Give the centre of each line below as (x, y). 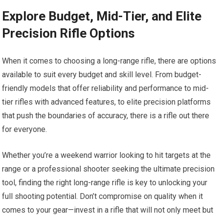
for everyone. (25, 129)
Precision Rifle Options (69, 33)
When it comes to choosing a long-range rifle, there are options (109, 61)
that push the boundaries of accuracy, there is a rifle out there (106, 116)
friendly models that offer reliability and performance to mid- (106, 88)
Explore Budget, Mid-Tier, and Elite (102, 16)
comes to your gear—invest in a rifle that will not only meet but (108, 210)
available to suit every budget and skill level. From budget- (102, 75)
